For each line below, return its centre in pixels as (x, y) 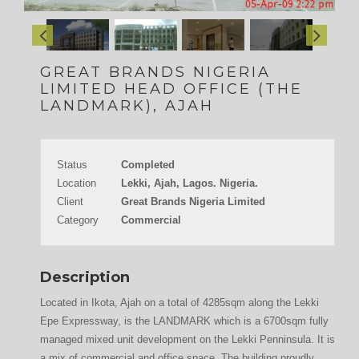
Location (77, 183)
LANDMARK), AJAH (127, 106)
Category (78, 220)
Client (70, 202)
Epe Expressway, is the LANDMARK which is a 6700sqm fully (184, 321)
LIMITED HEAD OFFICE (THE (171, 89)
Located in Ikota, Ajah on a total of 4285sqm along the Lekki (179, 303)
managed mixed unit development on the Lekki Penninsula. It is (188, 339)
